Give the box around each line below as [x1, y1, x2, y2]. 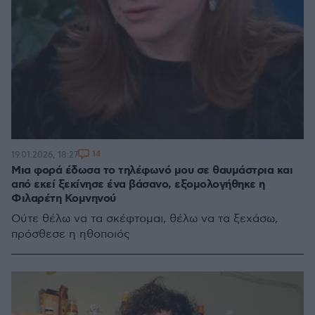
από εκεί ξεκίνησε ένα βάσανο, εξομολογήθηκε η [11, 177, 265, 192]
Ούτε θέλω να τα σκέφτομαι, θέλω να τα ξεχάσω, [11, 212, 278, 226]
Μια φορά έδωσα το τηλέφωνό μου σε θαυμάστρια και [11, 163, 292, 178]
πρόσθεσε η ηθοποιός [11, 228, 130, 241]
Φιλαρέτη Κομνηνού [11, 191, 116, 206]
